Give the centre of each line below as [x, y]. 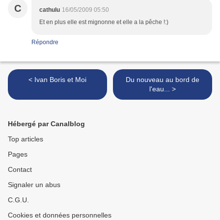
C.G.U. [18, 200]
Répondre [45, 42]
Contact [20, 170]
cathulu [50, 10]
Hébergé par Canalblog [46, 124]
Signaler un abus [34, 185]
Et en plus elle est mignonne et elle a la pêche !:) [104, 22]
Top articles [26, 139]
